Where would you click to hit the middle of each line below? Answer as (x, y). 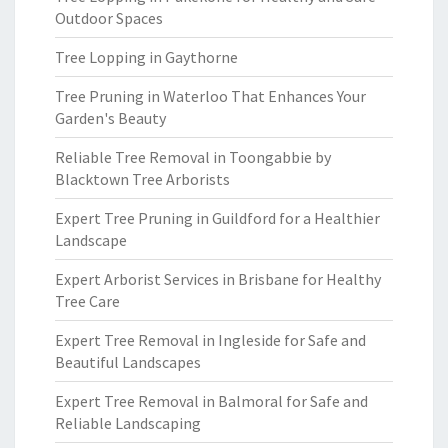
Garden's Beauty (110, 118)
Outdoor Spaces (109, 18)
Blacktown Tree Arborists (142, 179)
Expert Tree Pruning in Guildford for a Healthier (217, 218)
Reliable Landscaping (128, 423)
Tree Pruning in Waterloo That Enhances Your (210, 96)
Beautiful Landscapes (128, 362)
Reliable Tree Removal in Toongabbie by (193, 157)
